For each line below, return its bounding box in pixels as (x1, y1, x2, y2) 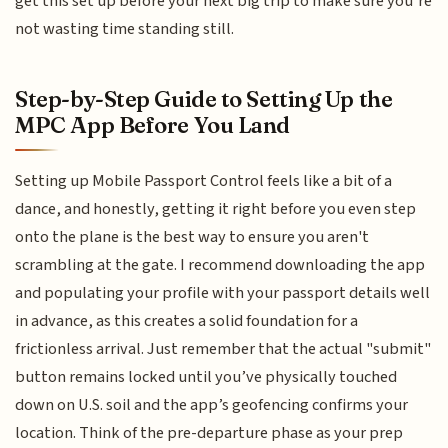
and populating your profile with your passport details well (15, 280, 431, 305)
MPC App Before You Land (15, 110, 291, 139)
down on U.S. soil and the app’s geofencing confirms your (15, 392, 409, 417)
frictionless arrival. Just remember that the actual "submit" (15, 336, 432, 361)
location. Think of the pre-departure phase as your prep (15, 420, 404, 445)
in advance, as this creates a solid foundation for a (15, 308, 359, 333)
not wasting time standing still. (15, 17, 235, 42)
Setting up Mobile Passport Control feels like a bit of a (15, 168, 393, 193)
